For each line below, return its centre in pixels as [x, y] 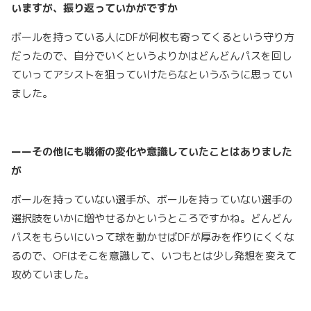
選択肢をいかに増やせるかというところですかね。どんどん [152, 219]
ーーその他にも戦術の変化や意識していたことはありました [152, 152]
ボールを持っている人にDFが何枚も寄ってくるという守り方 [153, 37]
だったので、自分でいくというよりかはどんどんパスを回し [152, 56]
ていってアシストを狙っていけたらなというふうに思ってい [152, 75]
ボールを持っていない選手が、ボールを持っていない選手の [152, 200]
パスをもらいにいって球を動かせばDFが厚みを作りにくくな [153, 237]
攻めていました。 [53, 275]
